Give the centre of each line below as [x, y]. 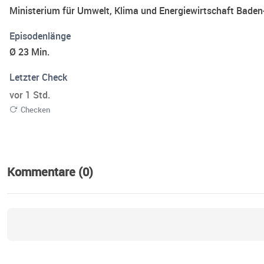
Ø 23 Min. [29, 52]
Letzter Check [38, 77]
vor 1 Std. [30, 95]
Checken [35, 110]
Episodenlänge [40, 36]
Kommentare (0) [50, 172]
